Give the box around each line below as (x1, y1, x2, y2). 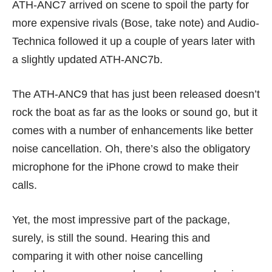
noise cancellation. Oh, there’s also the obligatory (12, 143, 250, 155)
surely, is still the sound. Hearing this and (12, 232, 210, 245)
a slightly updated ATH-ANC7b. (12, 53, 163, 66)
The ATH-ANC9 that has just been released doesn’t (12, 88, 260, 101)
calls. (12, 179, 37, 192)
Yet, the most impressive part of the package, (12, 214, 230, 226)
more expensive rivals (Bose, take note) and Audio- (12, 17, 259, 30)
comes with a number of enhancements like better (12, 124, 253, 137)
